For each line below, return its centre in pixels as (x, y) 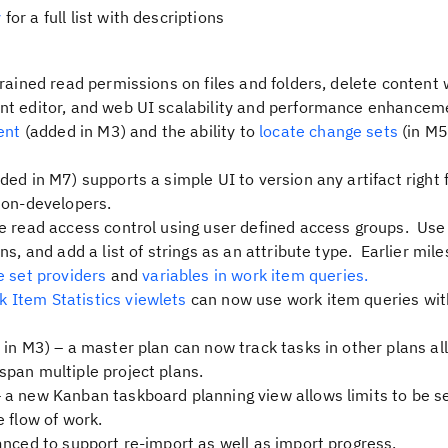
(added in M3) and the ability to (140, 131)
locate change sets (328, 131)
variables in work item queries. (255, 275)
